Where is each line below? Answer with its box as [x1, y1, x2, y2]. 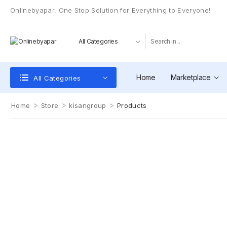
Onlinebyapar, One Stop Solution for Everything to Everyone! [10, 6, 211, 14]
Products [117, 101, 147, 109]
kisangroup [69, 101, 106, 109]
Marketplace [170, 73, 211, 82]
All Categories [33, 73, 81, 82]
